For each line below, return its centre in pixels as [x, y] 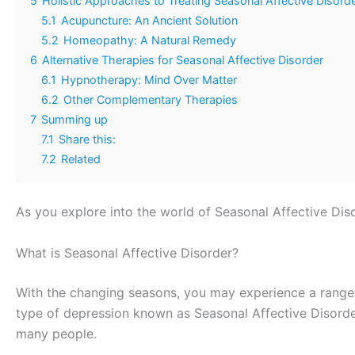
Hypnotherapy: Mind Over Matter [149, 80]
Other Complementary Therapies [151, 100]
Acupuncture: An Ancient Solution [149, 21]
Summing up [74, 120]
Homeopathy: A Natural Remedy [150, 40]
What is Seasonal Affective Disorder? [127, 252]
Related [81, 159]
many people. [56, 333]
